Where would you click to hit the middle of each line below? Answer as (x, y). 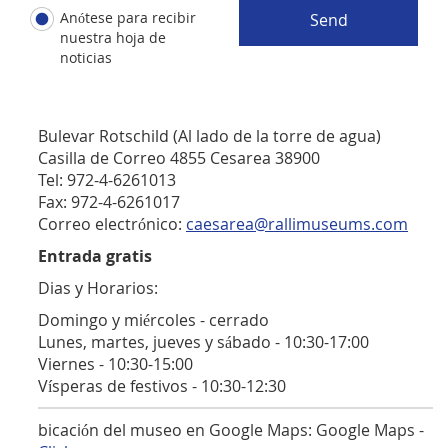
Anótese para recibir (128, 17)
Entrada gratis (95, 256)
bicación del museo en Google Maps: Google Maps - (231, 430)
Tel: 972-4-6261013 (107, 180)
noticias (86, 57)
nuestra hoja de (113, 37)
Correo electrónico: (112, 224)
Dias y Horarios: (98, 288)
